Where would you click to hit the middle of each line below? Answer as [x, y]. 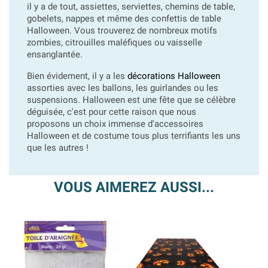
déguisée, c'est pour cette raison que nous [112, 112]
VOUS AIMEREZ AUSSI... [134, 187]
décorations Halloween [174, 76]
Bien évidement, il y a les [77, 76]
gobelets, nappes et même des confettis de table [124, 19]
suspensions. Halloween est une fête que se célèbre [131, 100]
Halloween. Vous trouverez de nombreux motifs [122, 31]
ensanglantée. [55, 54]
